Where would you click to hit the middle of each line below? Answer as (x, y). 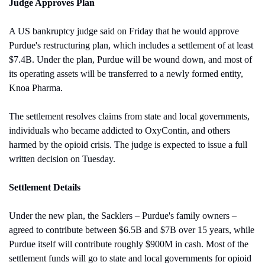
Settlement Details (45, 187)
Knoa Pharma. (37, 88)
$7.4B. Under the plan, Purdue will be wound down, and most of (130, 59)
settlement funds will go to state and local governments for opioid (130, 258)
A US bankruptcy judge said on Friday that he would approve (124, 31)
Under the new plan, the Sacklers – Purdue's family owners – (123, 215)
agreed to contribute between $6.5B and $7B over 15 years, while (132, 230)
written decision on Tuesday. (62, 159)
